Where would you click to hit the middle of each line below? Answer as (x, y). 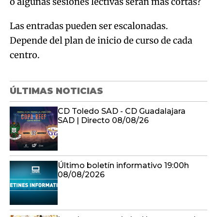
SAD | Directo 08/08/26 (103, 120)
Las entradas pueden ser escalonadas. (89, 26)
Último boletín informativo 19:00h (123, 165)
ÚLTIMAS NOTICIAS (56, 91)
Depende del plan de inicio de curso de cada (101, 40)
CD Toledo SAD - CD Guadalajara (122, 111)
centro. (25, 55)
